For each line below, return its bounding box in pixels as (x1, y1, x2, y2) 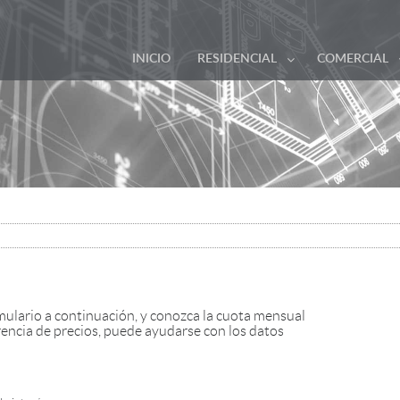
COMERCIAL (317, 53, 388, 66)
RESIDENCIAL (197, 53, 277, 66)
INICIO (132, 53, 171, 66)
